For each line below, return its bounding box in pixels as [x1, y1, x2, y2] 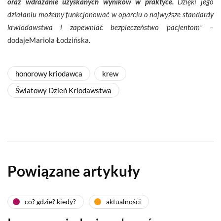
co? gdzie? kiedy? [25, 197, 76, 206]
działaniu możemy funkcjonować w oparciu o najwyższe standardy [7, 9, 214, 19]
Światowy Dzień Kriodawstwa [15, 85, 111, 95]
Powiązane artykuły [7, 161, 140, 180]
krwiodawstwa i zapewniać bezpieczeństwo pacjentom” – [7, 22, 214, 32]
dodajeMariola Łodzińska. [7, 35, 90, 44]
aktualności [106, 197, 141, 206]
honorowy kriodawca [15, 69, 82, 78]
